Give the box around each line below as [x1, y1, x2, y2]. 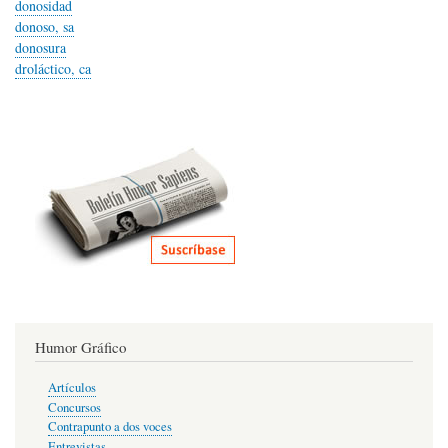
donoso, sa [15, 17, 74, 36]
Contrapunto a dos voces [47, 418, 172, 436]
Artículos [47, 379, 96, 397]
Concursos [47, 398, 101, 416]
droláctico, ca [15, 59, 91, 78]
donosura [15, 38, 66, 57]
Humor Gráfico [35, 336, 126, 357]
